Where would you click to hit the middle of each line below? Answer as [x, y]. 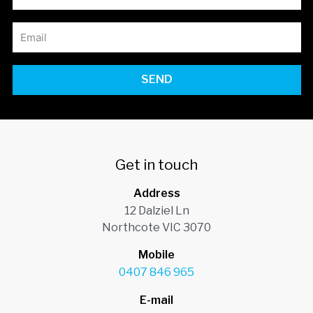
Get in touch [156, 165]
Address [156, 193]
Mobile [156, 255]
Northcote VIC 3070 [156, 227]
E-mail [156, 300]
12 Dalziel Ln [156, 210]
